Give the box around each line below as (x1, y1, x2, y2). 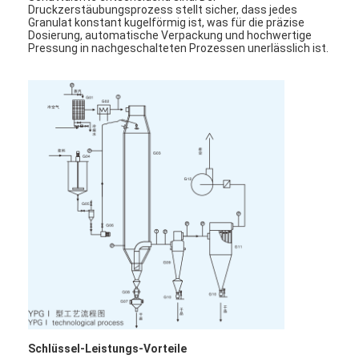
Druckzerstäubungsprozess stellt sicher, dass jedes (28, 2, 298, 16)
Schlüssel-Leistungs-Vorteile (28, 341, 188, 355)
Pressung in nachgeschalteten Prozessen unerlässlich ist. (28, 41, 329, 54)
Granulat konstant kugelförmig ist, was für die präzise (28, 15, 305, 29)
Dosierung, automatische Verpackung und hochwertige (28, 28, 313, 42)
